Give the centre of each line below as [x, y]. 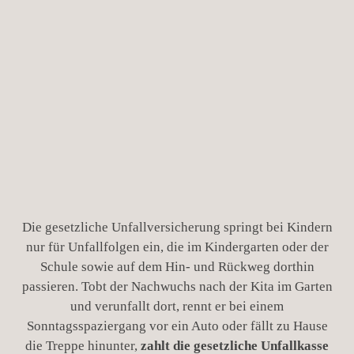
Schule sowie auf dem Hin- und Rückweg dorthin [177, 266]
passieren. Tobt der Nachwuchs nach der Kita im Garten [177, 286]
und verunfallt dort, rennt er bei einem [177, 306]
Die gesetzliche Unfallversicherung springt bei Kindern [177, 227]
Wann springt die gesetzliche [177, 73]
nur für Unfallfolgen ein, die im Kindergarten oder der [177, 247]
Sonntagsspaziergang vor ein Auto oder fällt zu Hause [177, 326]
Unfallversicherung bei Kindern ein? [177, 126]
